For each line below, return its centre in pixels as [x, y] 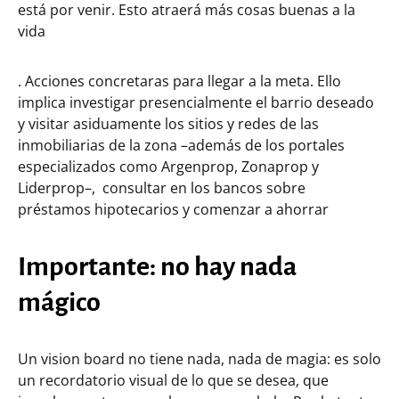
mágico [59, 301]
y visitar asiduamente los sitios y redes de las [168, 123]
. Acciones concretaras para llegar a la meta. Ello [179, 81]
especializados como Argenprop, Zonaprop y [168, 166]
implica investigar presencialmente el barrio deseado [196, 102]
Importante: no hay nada [157, 266]
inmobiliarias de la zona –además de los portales [181, 145]
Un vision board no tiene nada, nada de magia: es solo [199, 358]
